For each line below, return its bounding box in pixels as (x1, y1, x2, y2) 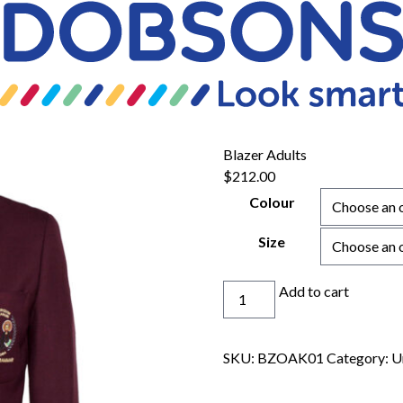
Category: (327, 349, 392, 367)
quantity (222, 325, 274, 343)
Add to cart (279, 282, 350, 300)
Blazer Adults (223, 146, 308, 164)
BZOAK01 (257, 349, 325, 367)
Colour (248, 193, 295, 211)
